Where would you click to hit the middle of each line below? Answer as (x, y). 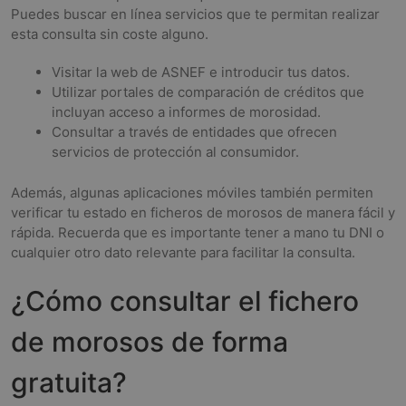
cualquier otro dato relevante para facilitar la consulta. (183, 252)
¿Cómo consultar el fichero (185, 300)
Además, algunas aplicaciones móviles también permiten (192, 192)
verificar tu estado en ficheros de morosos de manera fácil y (203, 212)
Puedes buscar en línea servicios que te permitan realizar (195, 14)
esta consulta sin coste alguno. (110, 34)
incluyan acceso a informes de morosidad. (186, 112)
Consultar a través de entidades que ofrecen (194, 132)
